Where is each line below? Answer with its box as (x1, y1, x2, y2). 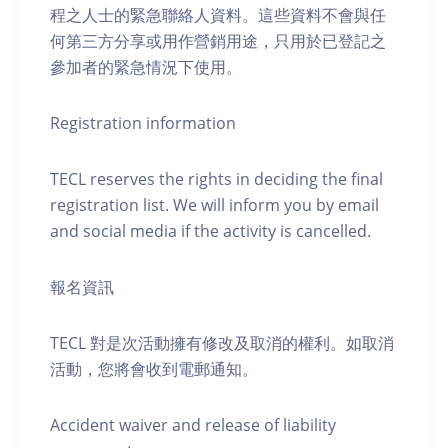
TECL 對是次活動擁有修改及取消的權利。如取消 (50, 332, 394, 355)
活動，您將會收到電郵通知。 (50, 358, 258, 381)
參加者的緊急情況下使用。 (50, 56, 242, 79)
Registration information (50, 112, 236, 135)
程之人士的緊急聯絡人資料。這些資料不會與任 (50, 4, 386, 27)
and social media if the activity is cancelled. (50, 220, 371, 243)
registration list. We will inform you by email (50, 194, 379, 217)
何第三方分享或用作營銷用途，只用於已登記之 (50, 30, 386, 53)
